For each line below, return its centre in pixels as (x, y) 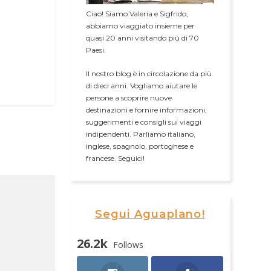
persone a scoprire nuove (129, 98)
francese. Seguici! (115, 158)
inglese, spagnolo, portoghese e (139, 146)
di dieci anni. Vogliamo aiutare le (141, 86)
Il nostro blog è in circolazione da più (149, 74)
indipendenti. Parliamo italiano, (140, 134)
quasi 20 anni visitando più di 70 (142, 38)
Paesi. (96, 50)
